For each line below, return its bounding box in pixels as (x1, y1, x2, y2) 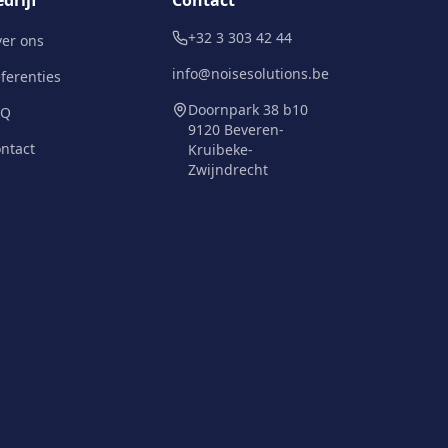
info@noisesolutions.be (172, 64, 329, 83)
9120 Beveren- (188, 120, 284, 139)
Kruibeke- (188, 140, 253, 159)
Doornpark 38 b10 (188, 100, 308, 119)
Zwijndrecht (188, 160, 268, 179)
